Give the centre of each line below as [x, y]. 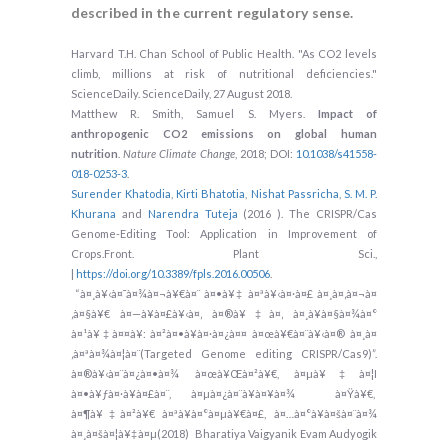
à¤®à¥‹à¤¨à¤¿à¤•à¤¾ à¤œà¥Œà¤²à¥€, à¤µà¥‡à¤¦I [224, 373]
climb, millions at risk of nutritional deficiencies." [224, 73]
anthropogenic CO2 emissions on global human [224, 133]
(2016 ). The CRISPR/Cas [307, 213]
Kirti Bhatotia [211, 193]
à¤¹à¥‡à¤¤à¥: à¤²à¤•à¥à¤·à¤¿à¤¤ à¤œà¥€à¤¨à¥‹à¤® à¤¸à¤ [224, 333]
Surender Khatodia [121, 193]
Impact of [347, 113]
